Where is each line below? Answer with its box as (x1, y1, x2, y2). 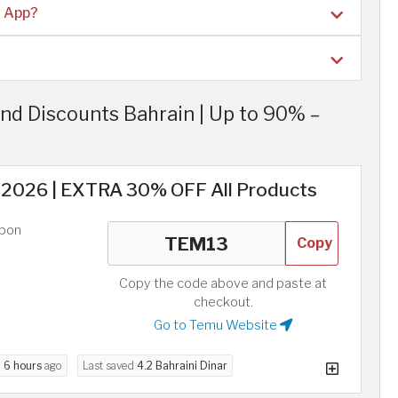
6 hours (4, 359, 42, 372)
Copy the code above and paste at (119, 275, 327, 291)
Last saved (83, 359, 137, 372)
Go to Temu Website (154, 317, 280, 333)
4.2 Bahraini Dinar (137, 359, 227, 372)
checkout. (193, 294, 253, 310)
